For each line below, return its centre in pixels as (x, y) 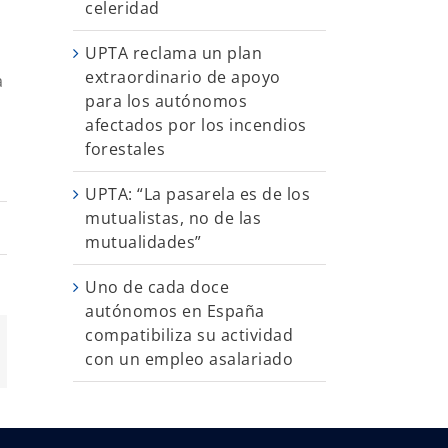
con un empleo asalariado (189, 358)
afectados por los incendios (196, 124)
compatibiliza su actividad (189, 334)
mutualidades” (143, 241)
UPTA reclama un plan (173, 52)
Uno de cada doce (157, 286)
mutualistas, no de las (173, 217)
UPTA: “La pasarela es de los (197, 193)
